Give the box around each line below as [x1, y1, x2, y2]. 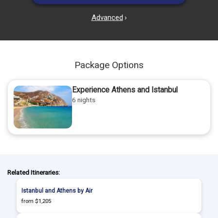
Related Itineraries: [7, 169, 60, 177]
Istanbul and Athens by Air [21, 187, 92, 195]
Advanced [91, 13, 123, 22]
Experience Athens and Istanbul [72, 86, 178, 95]
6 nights [72, 96, 95, 104]
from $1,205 [21, 198, 51, 205]
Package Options [74, 59, 144, 71]
